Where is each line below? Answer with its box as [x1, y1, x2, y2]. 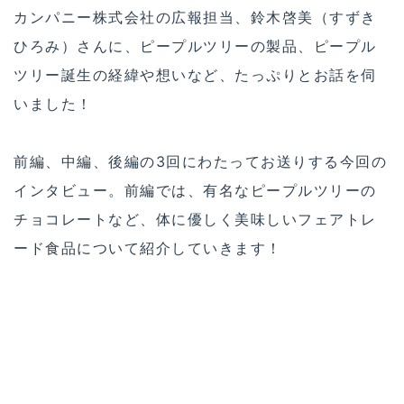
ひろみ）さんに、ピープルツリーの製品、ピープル [14, 37, 377, 56]
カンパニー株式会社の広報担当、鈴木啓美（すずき [14, 8, 377, 27]
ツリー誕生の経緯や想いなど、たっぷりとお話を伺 [14, 66, 377, 85]
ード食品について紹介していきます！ [14, 239, 282, 258]
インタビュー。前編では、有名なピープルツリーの [14, 181, 377, 200]
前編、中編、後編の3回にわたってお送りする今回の [14, 152, 387, 171]
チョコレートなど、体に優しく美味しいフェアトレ [14, 210, 377, 229]
